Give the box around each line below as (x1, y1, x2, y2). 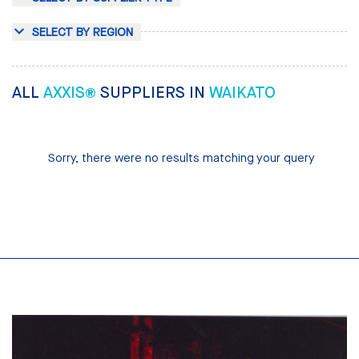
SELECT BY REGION (32, 24, 133, 41)
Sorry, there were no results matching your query (48, 149, 315, 166)
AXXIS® (43, 82, 100, 104)
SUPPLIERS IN (100, 82, 209, 104)
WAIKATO (209, 82, 276, 104)
